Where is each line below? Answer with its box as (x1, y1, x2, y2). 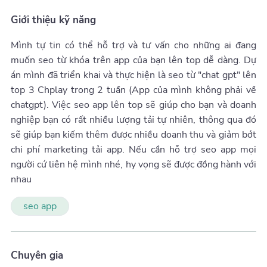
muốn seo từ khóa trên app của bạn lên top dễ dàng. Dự (11, 53, 256, 67)
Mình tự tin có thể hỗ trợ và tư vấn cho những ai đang (11, 38, 256, 52)
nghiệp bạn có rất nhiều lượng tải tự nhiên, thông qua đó (11, 113, 256, 126)
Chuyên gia (11, 248, 63, 262)
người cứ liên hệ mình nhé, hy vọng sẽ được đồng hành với (11, 157, 256, 171)
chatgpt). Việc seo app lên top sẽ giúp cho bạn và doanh (11, 98, 256, 111)
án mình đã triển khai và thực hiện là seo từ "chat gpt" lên (11, 68, 256, 82)
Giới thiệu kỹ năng (11, 13, 96, 27)
